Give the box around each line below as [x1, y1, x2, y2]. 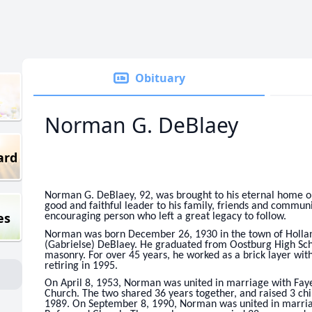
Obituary [135, 70, 185, 86]
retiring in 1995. [45, 260, 118, 272]
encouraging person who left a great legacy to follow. [45, 211, 286, 222]
